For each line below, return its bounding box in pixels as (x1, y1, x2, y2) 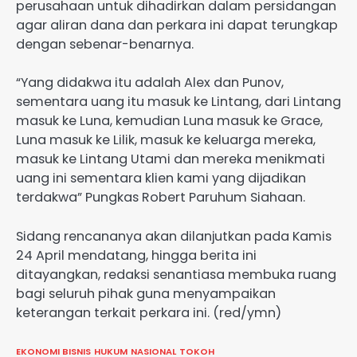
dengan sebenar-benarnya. (16, 35, 194, 54)
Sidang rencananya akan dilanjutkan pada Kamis (16, 226, 331, 245)
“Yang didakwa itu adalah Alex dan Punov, (16, 73, 284, 92)
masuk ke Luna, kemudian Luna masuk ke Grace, (16, 112, 323, 131)
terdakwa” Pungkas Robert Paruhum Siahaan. (16, 188, 308, 207)
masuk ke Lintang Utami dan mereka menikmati (16, 150, 325, 169)
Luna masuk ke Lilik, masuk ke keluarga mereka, (16, 131, 316, 150)
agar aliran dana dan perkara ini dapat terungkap (16, 16, 338, 35)
